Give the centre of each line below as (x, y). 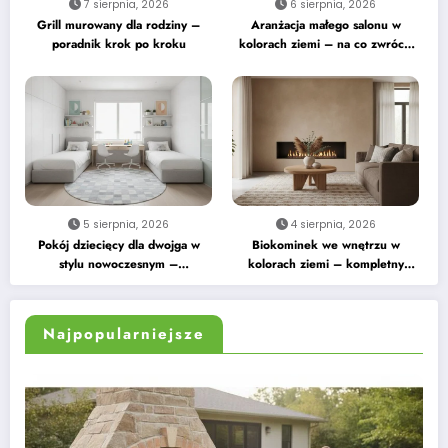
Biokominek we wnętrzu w (325, 244)
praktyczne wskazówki (118, 282)
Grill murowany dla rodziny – (119, 24)
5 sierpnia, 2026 (126, 224)
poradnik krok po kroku (118, 43)
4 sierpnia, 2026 (333, 224)
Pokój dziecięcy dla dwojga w (118, 244)
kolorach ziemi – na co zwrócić (325, 43)
